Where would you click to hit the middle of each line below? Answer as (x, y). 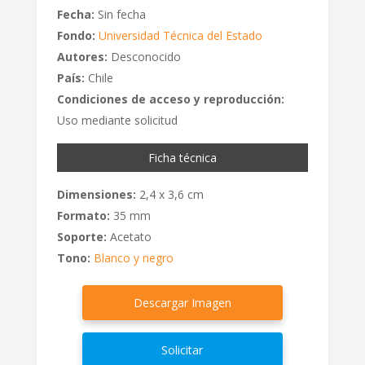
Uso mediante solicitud (117, 120)
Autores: (82, 56)
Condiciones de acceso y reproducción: (170, 99)
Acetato (129, 236)
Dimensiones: (96, 194)
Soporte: (81, 236)
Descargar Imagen (182, 302)
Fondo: (76, 35)
